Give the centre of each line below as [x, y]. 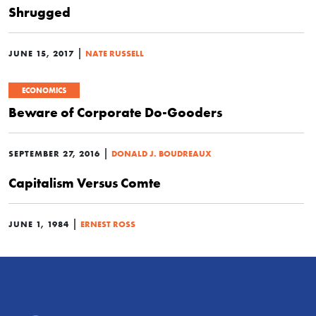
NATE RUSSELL [115, 53]
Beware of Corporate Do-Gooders [115, 112]
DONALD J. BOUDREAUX [162, 153]
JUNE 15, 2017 [41, 53]
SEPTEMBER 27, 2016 [54, 153]
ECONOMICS [44, 90]
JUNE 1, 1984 [39, 224]
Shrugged [39, 12]
